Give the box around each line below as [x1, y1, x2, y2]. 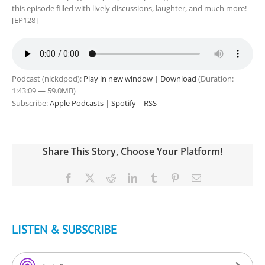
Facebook [73, 173, 109, 182]
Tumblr [158, 173, 185, 182]
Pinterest [179, 173, 211, 182]
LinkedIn [137, 173, 171, 182]
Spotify [111, 98, 136, 108]
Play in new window [83, 73, 153, 84]
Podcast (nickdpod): [12, 73, 83, 84]
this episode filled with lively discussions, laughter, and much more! [12, 3, 247, 14]
